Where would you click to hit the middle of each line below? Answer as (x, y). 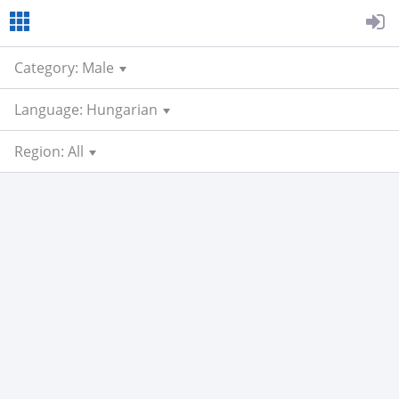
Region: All (49, 151)
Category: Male (64, 68)
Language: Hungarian (86, 110)
